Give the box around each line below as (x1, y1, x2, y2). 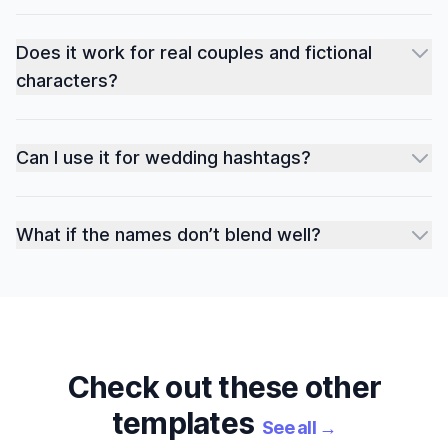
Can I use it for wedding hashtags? (16, 147, 311, 168)
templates (111, 405, 254, 441)
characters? (16, 70, 118, 91)
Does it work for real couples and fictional (16, 42, 372, 63)
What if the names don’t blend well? (16, 224, 321, 245)
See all (262, 417, 316, 438)
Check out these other (66, 369, 382, 405)
